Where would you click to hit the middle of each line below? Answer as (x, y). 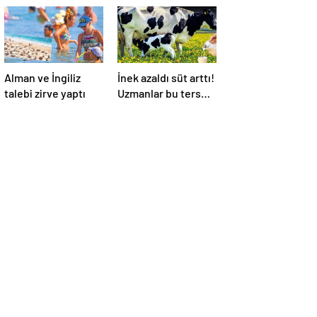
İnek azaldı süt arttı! (166, 78)
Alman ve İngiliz (42, 78)
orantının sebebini (163, 109)
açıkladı (136, 125)
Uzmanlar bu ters (159, 93)
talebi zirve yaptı (45, 93)
